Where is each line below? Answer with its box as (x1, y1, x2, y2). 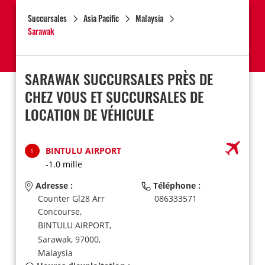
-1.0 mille (45, 159, 82, 170)
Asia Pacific (83, 12, 119, 24)
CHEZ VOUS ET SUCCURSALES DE (24, 86, 203, 107)
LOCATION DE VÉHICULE (24, 104, 154, 125)
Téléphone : (150, 180, 201, 191)
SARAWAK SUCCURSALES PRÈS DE (24, 68, 213, 89)
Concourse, (37, 206, 82, 217)
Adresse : (33, 180, 73, 191)
